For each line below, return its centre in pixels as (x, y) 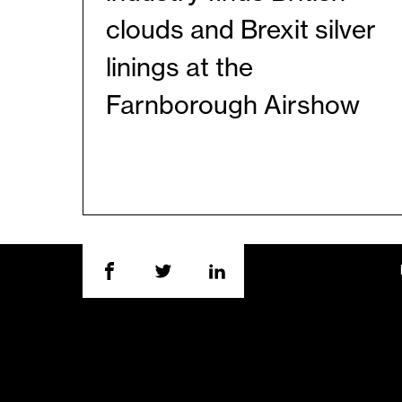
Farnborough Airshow (233, 105)
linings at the (179, 68)
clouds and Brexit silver (241, 30)
